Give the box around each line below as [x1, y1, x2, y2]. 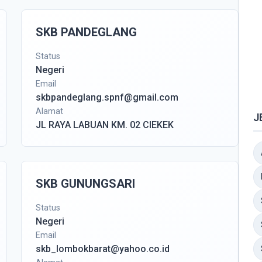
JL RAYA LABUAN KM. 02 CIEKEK [36, 119, 174, 130]
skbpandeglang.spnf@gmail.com [36, 92, 178, 103]
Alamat [36, 106, 63, 116]
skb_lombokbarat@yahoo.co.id [36, 243, 170, 254]
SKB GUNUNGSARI [36, 177, 135, 191]
